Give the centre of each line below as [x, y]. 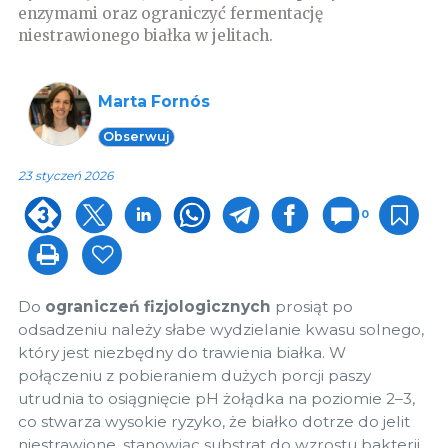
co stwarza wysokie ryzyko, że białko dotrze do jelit [214, 422]
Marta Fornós [154, 102]
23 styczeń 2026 [65, 176]
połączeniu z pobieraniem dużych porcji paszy [194, 376]
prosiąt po [312, 307]
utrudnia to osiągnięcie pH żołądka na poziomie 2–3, [216, 399]
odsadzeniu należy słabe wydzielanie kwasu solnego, [221, 330]
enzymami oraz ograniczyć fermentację [170, 13]
